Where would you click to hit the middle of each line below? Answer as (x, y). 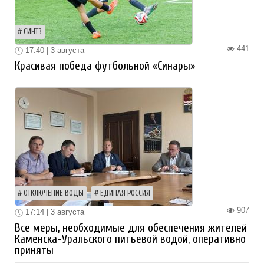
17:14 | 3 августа (54, 212)
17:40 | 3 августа (54, 50)
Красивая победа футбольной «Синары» (105, 66)
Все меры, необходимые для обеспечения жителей (131, 228)
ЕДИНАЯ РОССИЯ (125, 194)
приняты (34, 250)
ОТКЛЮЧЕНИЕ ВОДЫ (54, 194)
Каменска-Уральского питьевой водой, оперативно (130, 239)
